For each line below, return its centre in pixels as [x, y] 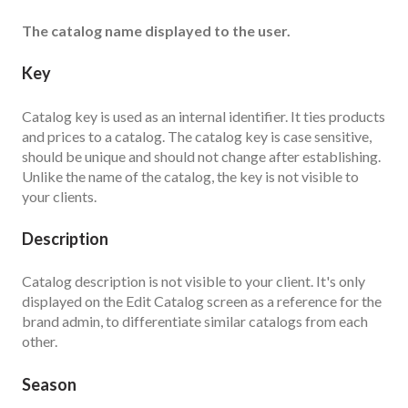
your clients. [61, 196]
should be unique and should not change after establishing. [201, 156]
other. [40, 342]
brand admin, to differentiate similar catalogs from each [195, 321]
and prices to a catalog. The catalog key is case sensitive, [197, 136]
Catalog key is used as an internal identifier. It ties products [204, 116]
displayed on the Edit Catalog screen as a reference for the [202, 301]
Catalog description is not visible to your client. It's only [194, 281]
